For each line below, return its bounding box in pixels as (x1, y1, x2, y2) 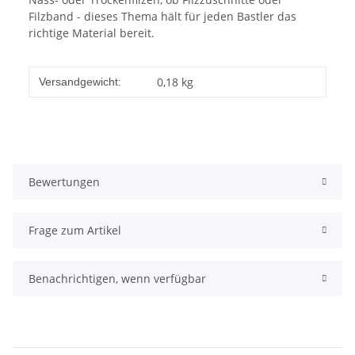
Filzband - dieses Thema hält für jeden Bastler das (29, 9, 296, 25)
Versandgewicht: (39, 75, 121, 89)
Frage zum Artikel (29, 223, 121, 239)
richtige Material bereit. (29, 25, 155, 41)
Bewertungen (29, 174, 100, 190)
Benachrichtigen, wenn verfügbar (29, 271, 206, 287)
